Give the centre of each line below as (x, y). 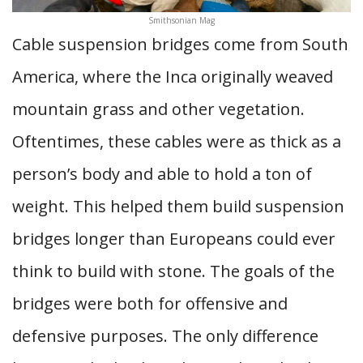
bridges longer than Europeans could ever (174, 239)
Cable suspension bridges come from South (180, 44)
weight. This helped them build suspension (178, 206)
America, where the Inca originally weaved (173, 77)
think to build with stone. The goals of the (173, 271)
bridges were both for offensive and (150, 303)
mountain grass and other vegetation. (158, 109)
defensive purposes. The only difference (165, 336)
